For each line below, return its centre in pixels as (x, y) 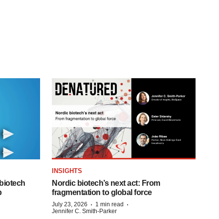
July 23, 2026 (70, 204)
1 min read (109, 204)
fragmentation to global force (102, 192)
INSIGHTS (67, 171)
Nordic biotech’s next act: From (106, 183)
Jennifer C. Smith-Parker (84, 211)
